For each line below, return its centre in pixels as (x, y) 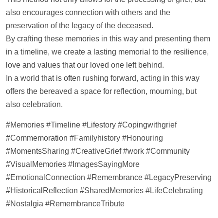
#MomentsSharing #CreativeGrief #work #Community (98, 151)
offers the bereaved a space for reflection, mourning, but (101, 91)
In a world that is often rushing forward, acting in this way (103, 78)
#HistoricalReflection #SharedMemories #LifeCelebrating (104, 190)
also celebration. (34, 105)
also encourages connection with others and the (88, 13)
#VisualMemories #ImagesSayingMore (73, 164)
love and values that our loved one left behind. (85, 65)
